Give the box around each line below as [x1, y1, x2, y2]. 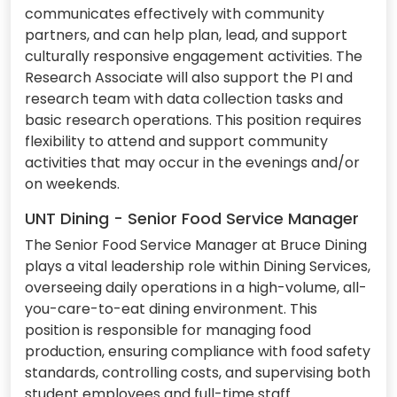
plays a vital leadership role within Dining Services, [25, 255, 370, 276]
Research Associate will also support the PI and [25, 66, 353, 88]
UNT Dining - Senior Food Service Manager [25, 206, 359, 230]
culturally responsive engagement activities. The [25, 45, 362, 66]
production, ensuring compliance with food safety [25, 340, 370, 362]
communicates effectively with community [25, 3, 324, 24]
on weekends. [25, 173, 120, 194]
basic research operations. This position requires [25, 109, 362, 130]
